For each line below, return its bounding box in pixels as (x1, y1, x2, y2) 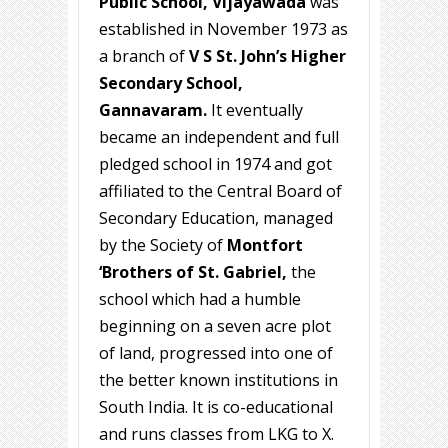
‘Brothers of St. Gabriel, (99, 261, 287, 284)
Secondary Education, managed (99, 207, 333, 230)
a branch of (99, 45, 189, 68)
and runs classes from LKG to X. (99, 423, 334, 446)
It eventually (207, 99, 303, 122)
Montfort (227, 234, 303, 257)
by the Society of (99, 234, 227, 257)
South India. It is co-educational (99, 396, 333, 419)
